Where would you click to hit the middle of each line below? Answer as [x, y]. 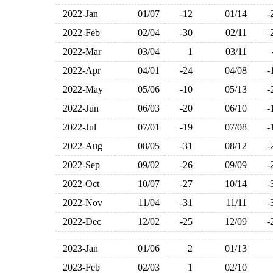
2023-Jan [78, 248]
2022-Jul [77, 127]
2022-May [80, 89]
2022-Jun [78, 108]
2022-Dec [80, 222]
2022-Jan [78, 14]
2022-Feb [79, 33]
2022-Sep [79, 165]
